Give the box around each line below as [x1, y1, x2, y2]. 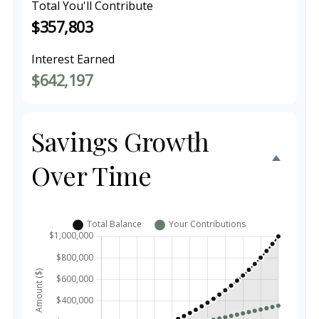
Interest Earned [31, 51, 115, 67]
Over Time [31, 158, 152, 192]
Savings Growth [31, 124, 209, 158]
